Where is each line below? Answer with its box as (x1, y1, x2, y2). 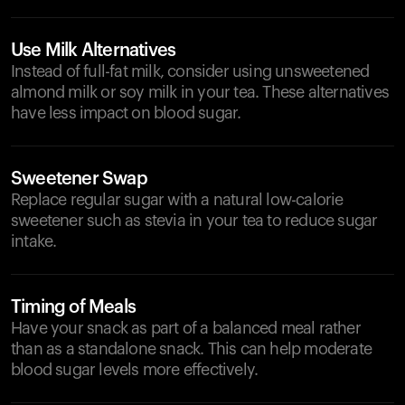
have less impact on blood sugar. (11, 105, 241, 121)
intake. (11, 233, 57, 250)
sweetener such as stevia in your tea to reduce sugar (11, 212, 378, 229)
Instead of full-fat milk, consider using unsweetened (11, 63, 370, 80)
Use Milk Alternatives (11, 42, 176, 60)
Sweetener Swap (11, 170, 147, 188)
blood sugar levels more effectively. (11, 362, 259, 378)
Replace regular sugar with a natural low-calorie (11, 192, 344, 208)
